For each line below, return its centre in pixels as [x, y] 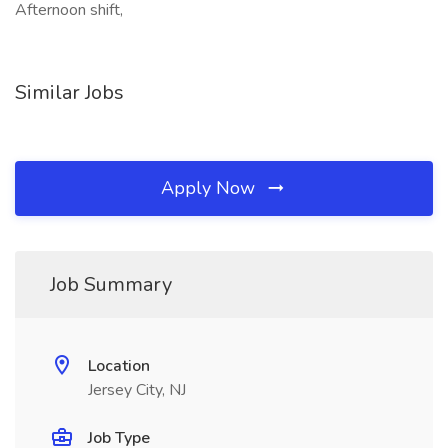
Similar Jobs [69, 92]
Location [119, 366]
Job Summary [111, 284]
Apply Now [210, 188]
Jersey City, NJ [137, 390]
